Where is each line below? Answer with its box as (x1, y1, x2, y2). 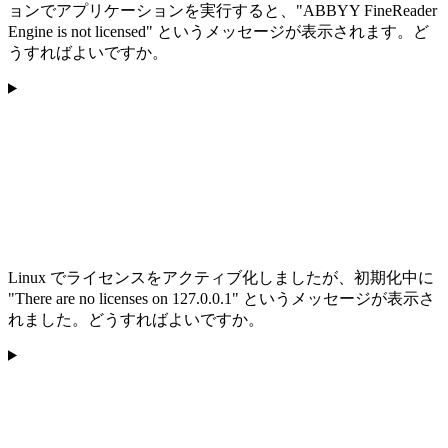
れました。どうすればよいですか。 (8, 310, 264, 328)
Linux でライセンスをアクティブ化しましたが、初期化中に (8, 268, 434, 286)
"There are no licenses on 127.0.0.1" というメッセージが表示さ (8, 289, 435, 307)
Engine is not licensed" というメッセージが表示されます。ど (8, 22, 429, 40)
